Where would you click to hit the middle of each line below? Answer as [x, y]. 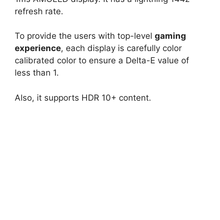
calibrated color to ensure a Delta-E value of [102, 60]
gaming [170, 36]
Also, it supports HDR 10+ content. [83, 97]
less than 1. [37, 73]
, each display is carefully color [121, 48]
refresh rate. [39, 11]
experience [38, 48]
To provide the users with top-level [85, 36]
